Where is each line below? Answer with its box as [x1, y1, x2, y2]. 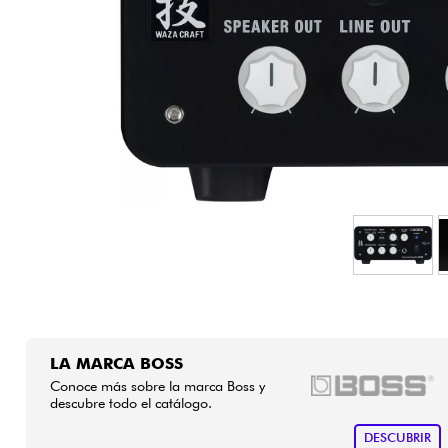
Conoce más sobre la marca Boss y [49, 376, 265, 394]
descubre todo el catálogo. [49, 393, 212, 411]
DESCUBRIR [363, 430, 431, 446]
